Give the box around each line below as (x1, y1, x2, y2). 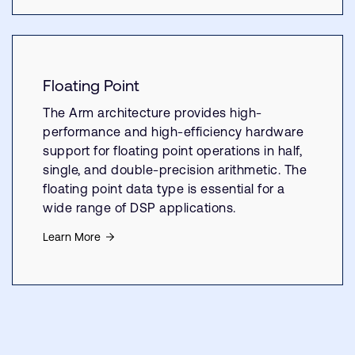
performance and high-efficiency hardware (43, 124, 303, 139)
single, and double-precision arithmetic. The (43, 162, 307, 177)
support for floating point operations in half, (43, 143, 302, 158)
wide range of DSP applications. (43, 200, 236, 215)
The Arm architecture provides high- (43, 105, 262, 120)
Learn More (43, 231, 101, 243)
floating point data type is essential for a (43, 181, 285, 196)
